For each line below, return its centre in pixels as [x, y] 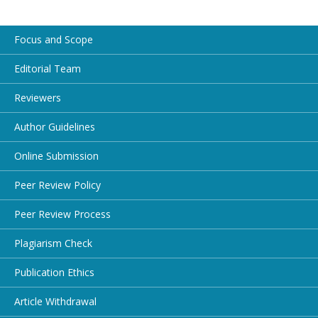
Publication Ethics [54, 272]
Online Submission [56, 155]
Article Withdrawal [55, 301]
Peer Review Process [62, 214]
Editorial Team [48, 68]
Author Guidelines [55, 126]
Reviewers [38, 97]
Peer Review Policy [57, 185]
